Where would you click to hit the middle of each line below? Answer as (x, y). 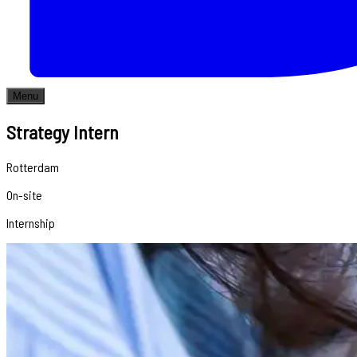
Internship (31, 222)
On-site (24, 194)
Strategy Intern (63, 131)
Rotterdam (33, 167)
